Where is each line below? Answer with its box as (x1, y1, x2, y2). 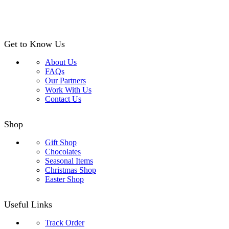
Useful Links (4, 199, 52, 210)
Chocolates (45, 147, 81, 156)
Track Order (45, 218, 84, 227)
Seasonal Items (45, 156, 93, 165)
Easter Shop (45, 174, 84, 184)
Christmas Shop (45, 165, 96, 174)
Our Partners (45, 76, 86, 85)
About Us (45, 57, 77, 66)
